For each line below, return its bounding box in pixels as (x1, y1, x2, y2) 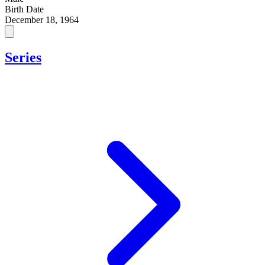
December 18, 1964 (5, 14, 79, 25)
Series (5, 49, 41, 65)
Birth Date (5, 4, 44, 14)
